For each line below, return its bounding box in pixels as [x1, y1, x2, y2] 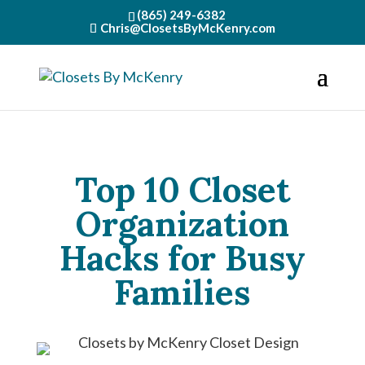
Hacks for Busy [59, 236, 306, 280]
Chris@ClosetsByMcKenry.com [99, 20, 275, 36]
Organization [75, 202, 289, 246]
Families [114, 270, 251, 314]
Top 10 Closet [74, 168, 290, 212]
